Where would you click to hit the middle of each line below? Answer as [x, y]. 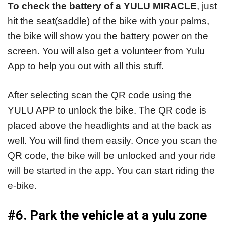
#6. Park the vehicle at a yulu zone [107, 215]
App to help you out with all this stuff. [86, 66]
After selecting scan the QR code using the [100, 95]
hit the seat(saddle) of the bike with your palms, [108, 21]
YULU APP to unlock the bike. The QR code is [107, 110]
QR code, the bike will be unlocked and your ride [112, 156]
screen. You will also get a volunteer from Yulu [106, 51]
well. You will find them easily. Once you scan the [113, 141]
